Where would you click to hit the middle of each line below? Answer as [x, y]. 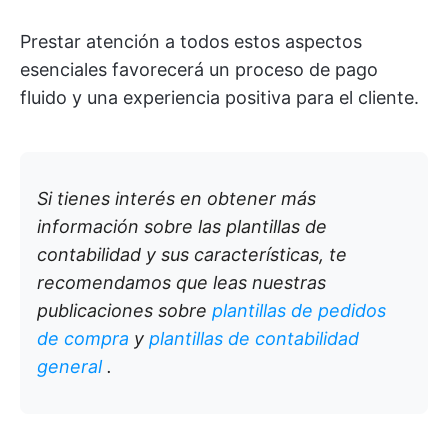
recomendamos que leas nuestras [181, 282]
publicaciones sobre [122, 310]
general [69, 366]
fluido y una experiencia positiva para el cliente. [219, 97]
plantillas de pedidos [299, 310]
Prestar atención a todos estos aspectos [191, 41]
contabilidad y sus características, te [192, 254]
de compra [83, 338]
